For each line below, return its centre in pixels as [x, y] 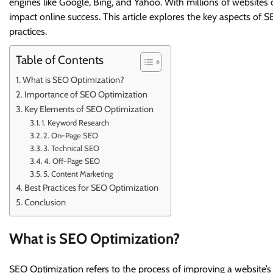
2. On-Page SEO [71, 135]
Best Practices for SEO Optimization [91, 187]
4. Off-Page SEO [72, 161]
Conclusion [45, 202]
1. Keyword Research [76, 122]
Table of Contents [60, 59]
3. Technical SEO [72, 148]
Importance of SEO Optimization [86, 94]
